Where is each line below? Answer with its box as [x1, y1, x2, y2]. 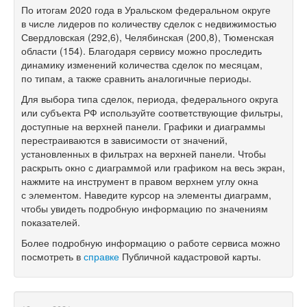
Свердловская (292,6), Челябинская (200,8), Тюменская [21, 30, 274, 45]
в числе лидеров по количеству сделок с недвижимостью [21, 16, 277, 31]
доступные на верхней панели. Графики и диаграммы [21, 119, 265, 134]
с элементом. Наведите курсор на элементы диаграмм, [21, 188, 271, 202]
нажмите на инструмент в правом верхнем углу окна [21, 174, 258, 188]
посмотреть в [21, 249, 84, 264]
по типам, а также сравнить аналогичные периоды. [21, 71, 251, 86]
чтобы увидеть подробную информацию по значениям [21, 201, 268, 216]
